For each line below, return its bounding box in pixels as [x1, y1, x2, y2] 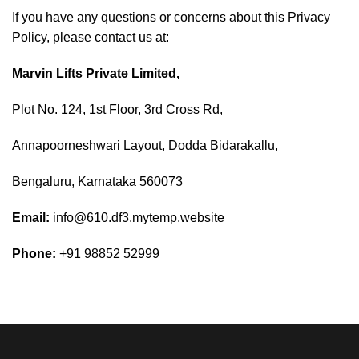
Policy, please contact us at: [12, 30, 169, 44]
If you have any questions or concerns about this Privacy [12, 10, 330, 24]
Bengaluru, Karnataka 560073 [12, 175, 183, 188]
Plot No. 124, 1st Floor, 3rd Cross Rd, [12, 103, 223, 116]
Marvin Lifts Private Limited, [12, 67, 179, 80]
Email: [12, 211, 50, 224]
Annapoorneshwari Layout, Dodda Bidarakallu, [12, 139, 278, 152]
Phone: [12, 247, 56, 260]
